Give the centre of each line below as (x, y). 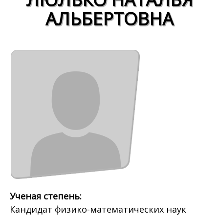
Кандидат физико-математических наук (98, 209)
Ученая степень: (47, 196)
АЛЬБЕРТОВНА (109, 19)
